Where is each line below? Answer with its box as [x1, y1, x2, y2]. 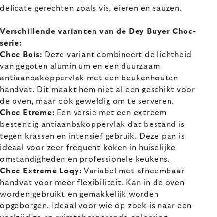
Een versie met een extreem [54, 109, 167, 117]
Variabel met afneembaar [81, 167, 185, 175]
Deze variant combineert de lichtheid [42, 51, 192, 59]
